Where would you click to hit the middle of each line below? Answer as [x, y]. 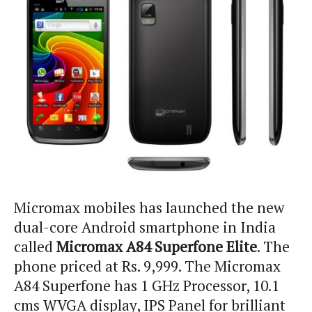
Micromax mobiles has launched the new [149, 208]
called [35, 247]
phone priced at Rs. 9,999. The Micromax [147, 266]
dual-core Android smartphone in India [145, 227]
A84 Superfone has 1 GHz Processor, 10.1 [147, 286]
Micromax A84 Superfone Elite [157, 247]
